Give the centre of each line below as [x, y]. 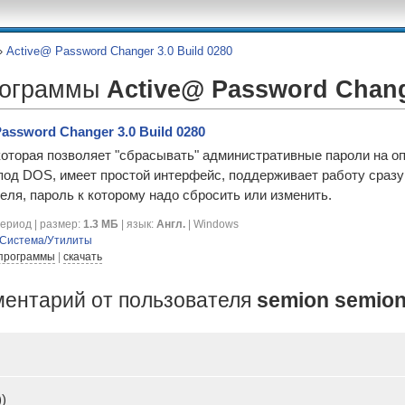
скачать [83, 257]
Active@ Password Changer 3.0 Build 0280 [119, 51]
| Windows [212, 225]
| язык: [137, 225]
